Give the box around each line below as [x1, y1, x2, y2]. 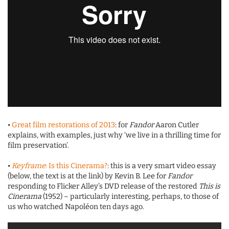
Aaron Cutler [154, 121, 199, 130]
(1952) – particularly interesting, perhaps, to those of [41, 192, 219, 201]
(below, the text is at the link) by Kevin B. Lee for [8, 172, 168, 181]
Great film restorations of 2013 [12, 121, 115, 130]
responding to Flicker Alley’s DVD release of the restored [8, 182, 199, 191]
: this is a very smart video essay [107, 162, 216, 171]
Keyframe [12, 162, 45, 171]
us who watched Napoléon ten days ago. [8, 202, 144, 212]
